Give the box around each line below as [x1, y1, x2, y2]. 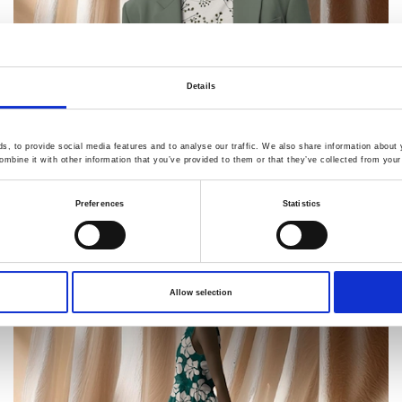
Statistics [283, 198, 320, 208]
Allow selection [170, 287, 232, 297]
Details [187, 82, 215, 92]
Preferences [74, 198, 125, 208]
